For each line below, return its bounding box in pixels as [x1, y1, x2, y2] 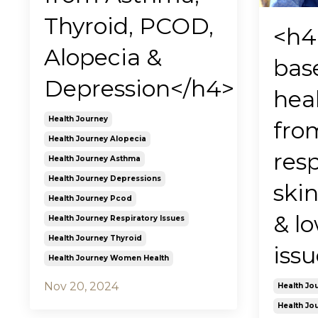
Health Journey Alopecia [48, 134, 146, 144]
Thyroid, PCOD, [44, 12, 214, 40]
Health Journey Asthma [48, 154, 141, 164]
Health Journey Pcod [48, 194, 132, 204]
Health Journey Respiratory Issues [48, 214, 185, 224]
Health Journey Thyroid [48, 234, 142, 243]
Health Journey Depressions [48, 174, 161, 184]
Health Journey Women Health [48, 253, 169, 263]
